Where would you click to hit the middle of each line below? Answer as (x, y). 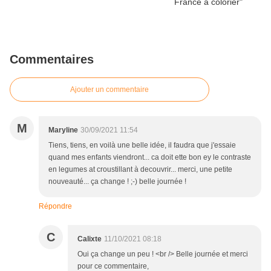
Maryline (63, 130)
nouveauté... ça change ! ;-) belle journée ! (117, 181)
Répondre (55, 206)
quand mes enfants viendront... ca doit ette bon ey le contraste (150, 157)
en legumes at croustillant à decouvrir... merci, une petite (140, 169)
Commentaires (52, 59)
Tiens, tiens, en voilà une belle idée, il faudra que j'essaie (142, 145)
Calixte (90, 239)
